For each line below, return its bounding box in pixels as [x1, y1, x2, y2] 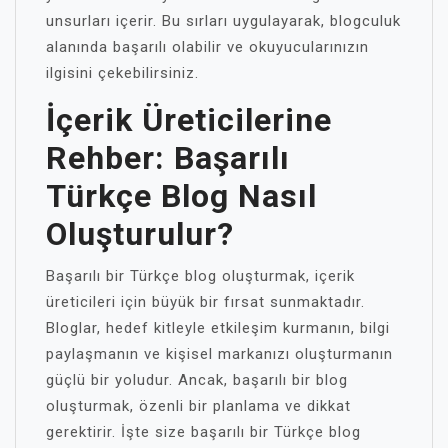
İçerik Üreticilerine [46, 101, 332, 139]
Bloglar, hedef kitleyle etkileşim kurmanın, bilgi [46, 319, 390, 337]
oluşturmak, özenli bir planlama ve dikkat [46, 397, 351, 415]
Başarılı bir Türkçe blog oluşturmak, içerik [46, 267, 355, 285]
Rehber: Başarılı [46, 139, 290, 177]
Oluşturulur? [46, 215, 234, 253]
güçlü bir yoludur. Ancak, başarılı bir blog [46, 371, 348, 389]
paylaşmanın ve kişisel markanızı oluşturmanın [46, 345, 393, 363]
